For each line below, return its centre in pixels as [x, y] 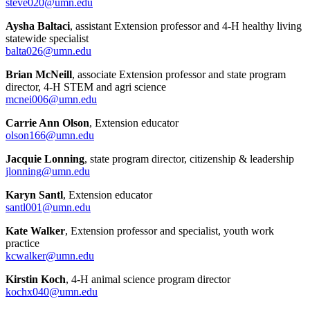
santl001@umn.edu [48, 207]
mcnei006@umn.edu [51, 99]
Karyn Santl [34, 194]
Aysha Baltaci [38, 26]
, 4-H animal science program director [148, 279]
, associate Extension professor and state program [179, 74]
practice [22, 243]
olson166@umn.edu [50, 135]
